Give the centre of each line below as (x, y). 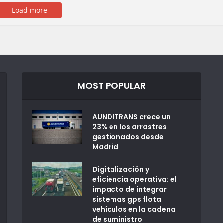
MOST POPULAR (111, 85)
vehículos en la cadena (134, 209)
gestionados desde (128, 137)
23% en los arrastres (129, 127)
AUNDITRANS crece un (131, 117)
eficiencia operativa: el (134, 179)
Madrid (105, 147)
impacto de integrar (129, 189)
